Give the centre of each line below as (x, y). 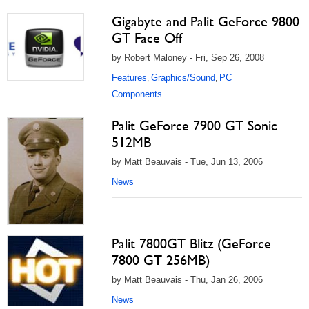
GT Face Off (147, 38)
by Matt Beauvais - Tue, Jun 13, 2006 (187, 162)
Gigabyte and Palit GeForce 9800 (206, 21)
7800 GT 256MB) (161, 260)
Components (137, 94)
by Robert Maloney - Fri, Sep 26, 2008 (188, 58)
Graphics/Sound (183, 78)
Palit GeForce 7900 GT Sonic (195, 126)
